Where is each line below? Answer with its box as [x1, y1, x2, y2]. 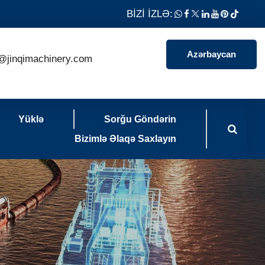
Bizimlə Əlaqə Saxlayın [75, 134, 176, 144]
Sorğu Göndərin [104, 114, 176, 124]
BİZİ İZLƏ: [127, 8, 173, 20]
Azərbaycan [186, 49, 236, 59]
